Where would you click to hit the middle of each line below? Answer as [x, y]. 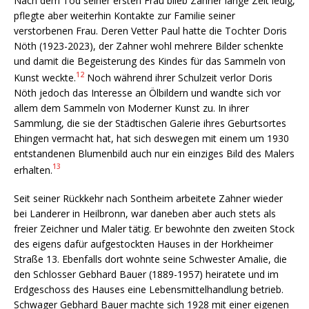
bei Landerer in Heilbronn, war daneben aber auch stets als [145, 214]
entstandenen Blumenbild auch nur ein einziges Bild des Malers [154, 153]
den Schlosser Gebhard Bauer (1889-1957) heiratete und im [146, 275]
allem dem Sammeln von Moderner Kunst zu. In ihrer [131, 108]
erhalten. [33, 170]
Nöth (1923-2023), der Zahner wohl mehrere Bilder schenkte [149, 46]
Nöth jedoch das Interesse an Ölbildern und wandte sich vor [147, 92]
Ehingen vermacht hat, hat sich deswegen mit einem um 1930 [151, 138]
